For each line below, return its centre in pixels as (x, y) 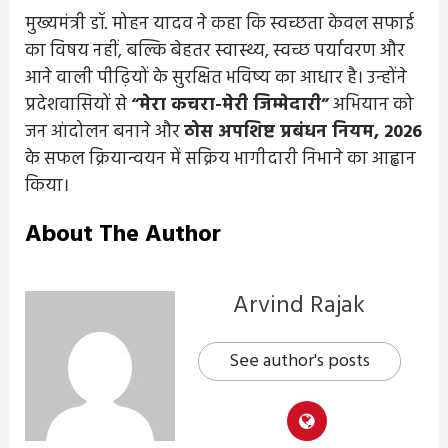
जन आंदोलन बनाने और (104, 132)
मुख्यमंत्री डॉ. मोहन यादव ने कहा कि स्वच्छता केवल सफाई (219, 24)
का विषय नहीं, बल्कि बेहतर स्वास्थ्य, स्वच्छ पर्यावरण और (215, 51)
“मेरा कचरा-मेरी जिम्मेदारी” (230, 105)
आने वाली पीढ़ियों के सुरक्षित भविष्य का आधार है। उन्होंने (216, 78)
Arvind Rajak (299, 305)
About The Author (123, 234)
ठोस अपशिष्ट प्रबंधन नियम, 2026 (303, 132)
